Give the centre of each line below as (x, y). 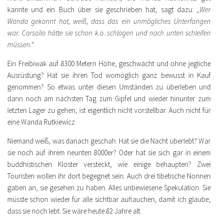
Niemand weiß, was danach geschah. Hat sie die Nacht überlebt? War (109, 141)
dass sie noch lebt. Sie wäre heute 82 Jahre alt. (74, 211)
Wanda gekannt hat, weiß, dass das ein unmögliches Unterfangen (109, 21)
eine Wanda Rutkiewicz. (42, 122)
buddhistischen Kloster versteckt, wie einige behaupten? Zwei (109, 164)
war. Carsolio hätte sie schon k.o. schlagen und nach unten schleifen (109, 33)
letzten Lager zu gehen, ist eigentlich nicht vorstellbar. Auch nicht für (109, 110)
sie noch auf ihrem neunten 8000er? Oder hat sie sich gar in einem (109, 152)
